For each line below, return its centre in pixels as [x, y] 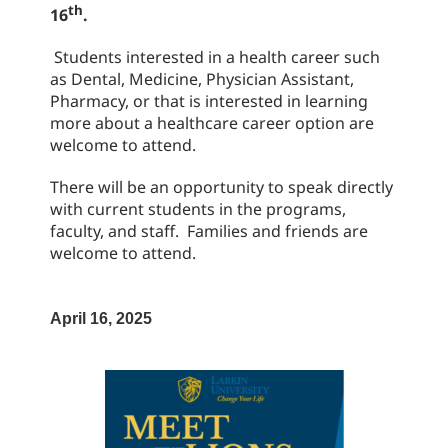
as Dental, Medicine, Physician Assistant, [202, 79]
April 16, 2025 [101, 319]
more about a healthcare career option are [212, 123]
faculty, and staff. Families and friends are [209, 231]
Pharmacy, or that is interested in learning [209, 101]
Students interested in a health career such [215, 57]
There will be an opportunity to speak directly [221, 187]
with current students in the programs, [198, 209]
